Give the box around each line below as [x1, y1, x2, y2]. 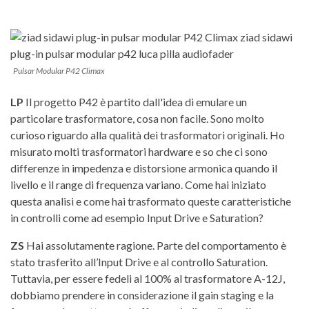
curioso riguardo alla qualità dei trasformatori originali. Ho [10, 128, 285, 141]
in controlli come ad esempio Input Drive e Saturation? [10, 210, 263, 224]
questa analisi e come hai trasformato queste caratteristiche [10, 194, 291, 208]
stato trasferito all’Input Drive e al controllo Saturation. [10, 255, 268, 268]
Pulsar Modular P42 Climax [13, 65, 105, 76]
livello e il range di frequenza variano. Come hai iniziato [10, 177, 266, 191]
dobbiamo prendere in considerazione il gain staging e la [10, 288, 274, 301]
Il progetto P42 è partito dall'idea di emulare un [23, 94, 247, 108]
